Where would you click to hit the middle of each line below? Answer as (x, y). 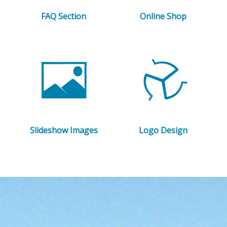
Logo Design (163, 130)
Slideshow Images (64, 130)
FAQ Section (64, 16)
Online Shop (163, 16)
